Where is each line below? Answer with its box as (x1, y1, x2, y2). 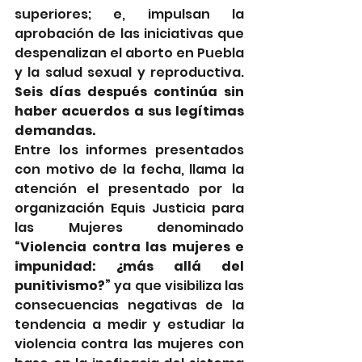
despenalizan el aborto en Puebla (15, 44, 244, 63)
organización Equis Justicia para (15, 199, 244, 218)
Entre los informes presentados (15, 141, 244, 160)
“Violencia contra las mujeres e (15, 238, 244, 257)
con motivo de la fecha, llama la (15, 160, 244, 179)
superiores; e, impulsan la (15, 5, 244, 24)
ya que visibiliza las (111, 276, 244, 296)
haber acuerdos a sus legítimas (15, 102, 244, 121)
